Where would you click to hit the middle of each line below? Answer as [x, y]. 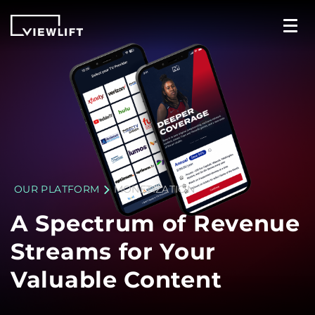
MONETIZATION [154, 189]
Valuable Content [116, 279]
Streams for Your [114, 251]
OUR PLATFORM [57, 189]
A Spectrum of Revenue [155, 223]
